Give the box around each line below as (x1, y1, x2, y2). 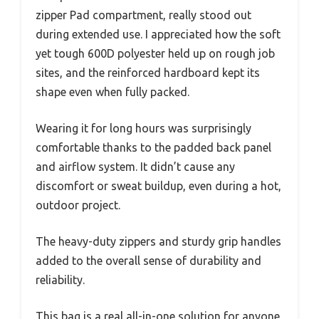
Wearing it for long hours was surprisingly (36, 122, 251, 135)
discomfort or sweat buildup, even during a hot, (36, 179, 281, 193)
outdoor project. (36, 199, 120, 212)
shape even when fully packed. (36, 85, 189, 99)
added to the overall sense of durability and (36, 254, 261, 268)
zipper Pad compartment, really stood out (36, 9, 251, 22)
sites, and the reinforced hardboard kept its (36, 66, 260, 80)
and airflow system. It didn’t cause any (36, 160, 235, 174)
